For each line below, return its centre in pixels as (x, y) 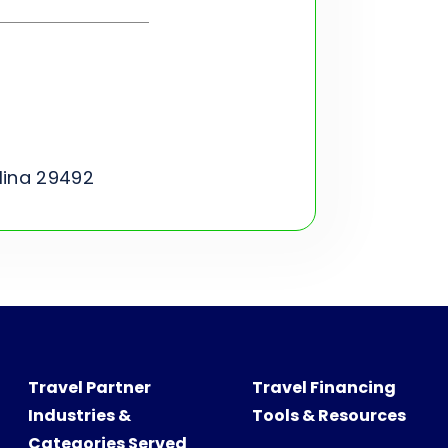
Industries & (79, 415)
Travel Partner (89, 387)
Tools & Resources (328, 415)
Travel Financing (323, 387)
